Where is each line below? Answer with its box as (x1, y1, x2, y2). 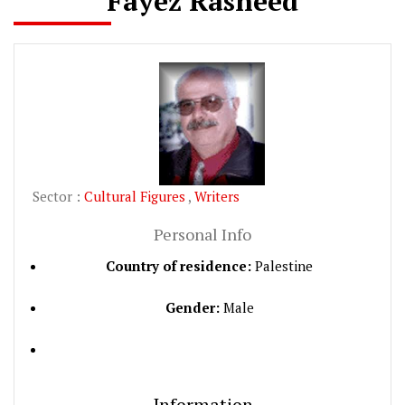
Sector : (33, 186, 84, 205)
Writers (194, 186, 240, 205)
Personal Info (154, 222, 251, 245)
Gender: (165, 297, 220, 316)
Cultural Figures (84, 186, 188, 205)
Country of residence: (106, 256, 251, 275)
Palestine (251, 256, 313, 275)
